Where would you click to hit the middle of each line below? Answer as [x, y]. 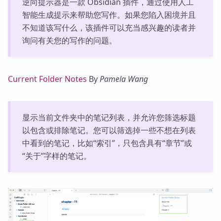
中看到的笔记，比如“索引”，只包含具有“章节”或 [107, 143]
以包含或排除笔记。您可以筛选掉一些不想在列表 [109, 130]
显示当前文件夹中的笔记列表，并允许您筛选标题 [109, 118]
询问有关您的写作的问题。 [69, 41]
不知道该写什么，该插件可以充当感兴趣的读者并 [109, 28]
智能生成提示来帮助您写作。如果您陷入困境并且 [109, 15]
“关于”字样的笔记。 [56, 156]
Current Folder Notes [47, 79]
